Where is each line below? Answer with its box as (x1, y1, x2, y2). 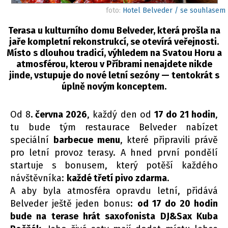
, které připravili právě (120, 134, 218, 146)
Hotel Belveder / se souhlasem (123, 6, 225, 15)
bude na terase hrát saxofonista (10, 210, 160, 222)
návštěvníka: (10, 172, 67, 184)
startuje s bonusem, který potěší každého (10, 159, 218, 171)
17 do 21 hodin (154, 108, 216, 120)
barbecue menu (53, 134, 120, 146)
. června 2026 (31, 108, 88, 120)
